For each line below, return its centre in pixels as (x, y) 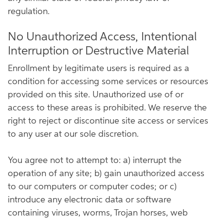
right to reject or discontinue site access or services (108, 121)
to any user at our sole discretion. (74, 134)
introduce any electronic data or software (90, 200)
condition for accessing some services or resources (108, 82)
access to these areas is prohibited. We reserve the (107, 108)
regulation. (29, 12)
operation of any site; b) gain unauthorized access (106, 174)
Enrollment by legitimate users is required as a (99, 69)
